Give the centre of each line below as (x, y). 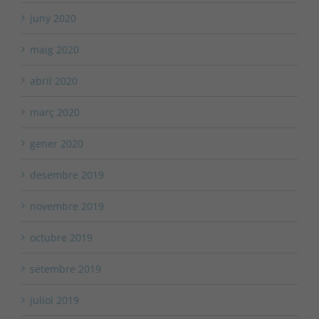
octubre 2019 (61, 238)
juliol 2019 (54, 300)
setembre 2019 (66, 269)
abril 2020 (54, 81)
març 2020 (55, 113)
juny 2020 (53, 19)
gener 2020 (57, 144)
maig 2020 (54, 50)
